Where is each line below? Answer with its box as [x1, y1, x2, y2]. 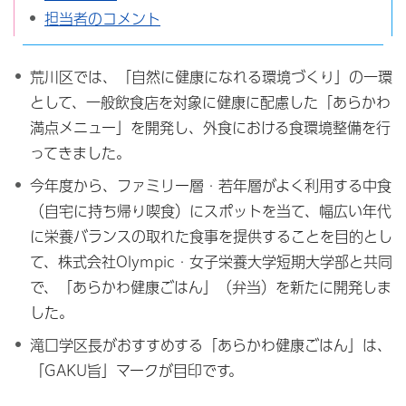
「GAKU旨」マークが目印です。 [29, 363, 243, 378]
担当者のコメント [44, 12, 160, 26]
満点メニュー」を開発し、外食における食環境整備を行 [29, 121, 391, 135]
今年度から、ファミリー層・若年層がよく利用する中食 [29, 179, 391, 193]
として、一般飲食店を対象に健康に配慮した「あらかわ [29, 95, 391, 110]
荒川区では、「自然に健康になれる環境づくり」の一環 [29, 70, 392, 84]
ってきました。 [29, 146, 130, 160]
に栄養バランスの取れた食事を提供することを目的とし [29, 229, 392, 244]
